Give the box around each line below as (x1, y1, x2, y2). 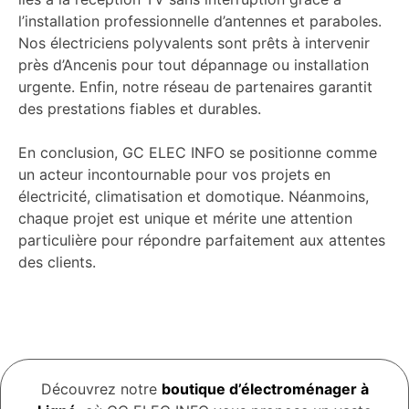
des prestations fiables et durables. (18, 100, 261, 119)
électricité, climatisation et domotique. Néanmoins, (18, 187, 369, 206)
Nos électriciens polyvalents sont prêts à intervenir (18, 34, 370, 53)
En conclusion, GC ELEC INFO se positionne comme (18, 143, 377, 163)
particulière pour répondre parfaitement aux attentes (18, 231, 385, 250)
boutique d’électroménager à (161, 380, 369, 399)
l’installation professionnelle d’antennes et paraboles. (18, 12, 382, 31)
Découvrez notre (40, 380, 162, 399)
